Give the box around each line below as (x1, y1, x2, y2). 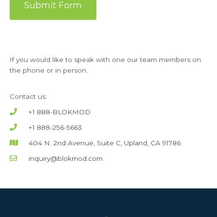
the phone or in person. (10, 66, 88, 75)
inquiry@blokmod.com (28, 154, 103, 162)
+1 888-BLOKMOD (28, 108, 91, 116)
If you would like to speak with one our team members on (10, 56, 201, 64)
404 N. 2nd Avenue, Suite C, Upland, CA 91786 (28, 139, 181, 147)
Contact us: (10, 92, 49, 100)
